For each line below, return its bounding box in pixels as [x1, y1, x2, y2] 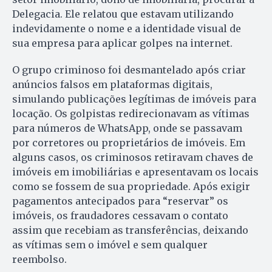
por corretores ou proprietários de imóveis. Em [12, 137, 245, 149]
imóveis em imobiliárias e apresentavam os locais [12, 166, 259, 178]
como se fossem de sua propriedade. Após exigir [12, 180, 250, 193]
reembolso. [12, 253, 67, 266]
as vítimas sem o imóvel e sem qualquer [12, 239, 208, 251]
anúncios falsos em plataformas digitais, [12, 78, 212, 91]
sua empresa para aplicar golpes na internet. [12, 37, 233, 50]
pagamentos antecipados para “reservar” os [12, 195, 228, 208]
